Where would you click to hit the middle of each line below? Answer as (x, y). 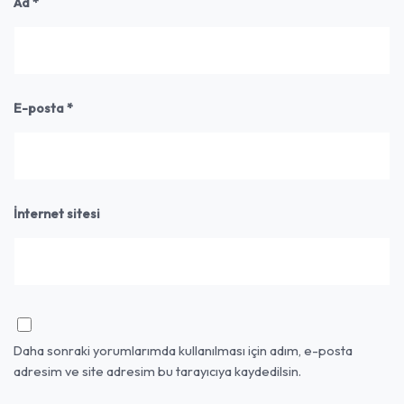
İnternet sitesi (57, 213)
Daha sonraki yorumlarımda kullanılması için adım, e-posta (183, 350)
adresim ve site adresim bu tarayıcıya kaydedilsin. (157, 371)
